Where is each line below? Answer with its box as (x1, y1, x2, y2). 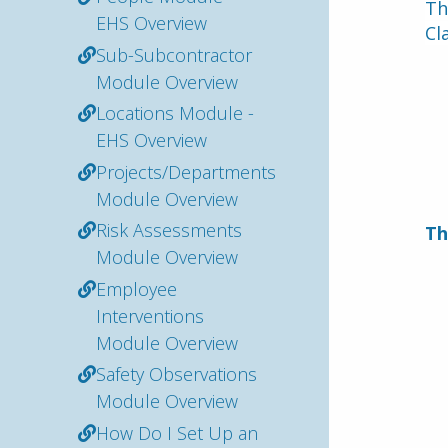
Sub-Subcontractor (96, 42, 252, 67)
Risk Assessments (96, 218, 242, 242)
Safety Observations (96, 362, 257, 386)
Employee (96, 276, 177, 301)
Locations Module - (96, 101, 254, 125)
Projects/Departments (96, 159, 276, 184)
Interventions (96, 303, 204, 328)
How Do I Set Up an (96, 420, 258, 445)
